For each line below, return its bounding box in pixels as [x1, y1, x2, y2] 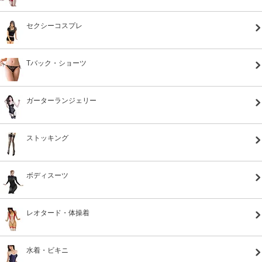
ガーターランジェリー [26, 96, 96, 105]
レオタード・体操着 [26, 208, 89, 217]
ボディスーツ [26, 171, 68, 180]
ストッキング [26, 133, 68, 142]
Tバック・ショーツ [26, 58, 87, 67]
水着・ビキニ [26, 246, 68, 254]
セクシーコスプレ [26, 21, 82, 30]
